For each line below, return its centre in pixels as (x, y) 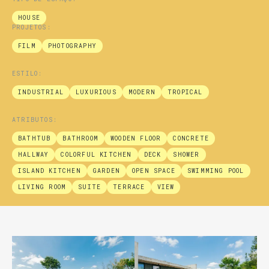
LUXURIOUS (96, 92)
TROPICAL (185, 92)
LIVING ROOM (42, 187)
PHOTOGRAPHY (72, 46)
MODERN (142, 92)
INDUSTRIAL (41, 92)
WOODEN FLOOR (136, 139)
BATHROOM (81, 139)
